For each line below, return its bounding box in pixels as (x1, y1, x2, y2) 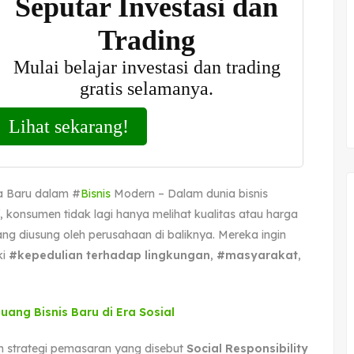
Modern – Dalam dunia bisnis (111, 186, 268, 201)
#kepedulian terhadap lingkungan (6, 247, 210, 262)
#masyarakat (217, 247, 298, 262)
